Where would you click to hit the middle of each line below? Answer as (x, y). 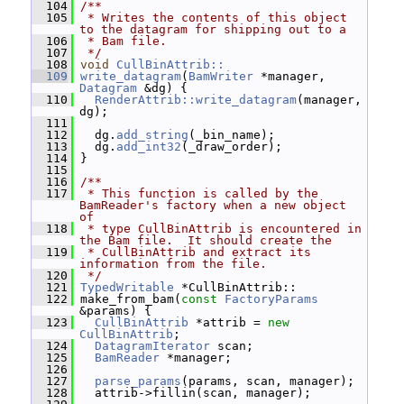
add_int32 (149, 147)
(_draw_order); (232, 147)
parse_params (138, 381)
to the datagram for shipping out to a (213, 29)
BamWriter (221, 76)
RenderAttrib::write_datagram (196, 100)
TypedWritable (127, 287)
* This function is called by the (199, 193)
